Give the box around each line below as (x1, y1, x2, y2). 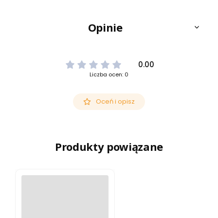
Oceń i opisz (95, 96, 135, 106)
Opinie (88, 19, 123, 35)
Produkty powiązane (54, 139, 163, 154)
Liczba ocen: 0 (90, 70, 128, 78)
